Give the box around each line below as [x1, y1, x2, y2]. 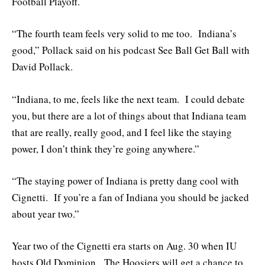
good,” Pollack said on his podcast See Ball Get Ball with [12, 43, 250, 57]
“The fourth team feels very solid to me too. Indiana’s [12, 27, 237, 41]
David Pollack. [12, 60, 73, 74]
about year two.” [12, 206, 79, 221]
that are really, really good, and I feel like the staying [12, 125, 232, 139]
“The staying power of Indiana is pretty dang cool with [12, 173, 239, 188]
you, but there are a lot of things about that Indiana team [12, 108, 246, 122]
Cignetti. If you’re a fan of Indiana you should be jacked [12, 190, 249, 204]
